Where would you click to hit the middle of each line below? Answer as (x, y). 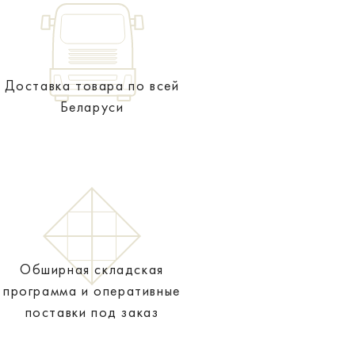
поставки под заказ (92, 312)
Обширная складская (92, 269)
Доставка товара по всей (92, 85)
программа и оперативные (92, 290)
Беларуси (92, 107)
